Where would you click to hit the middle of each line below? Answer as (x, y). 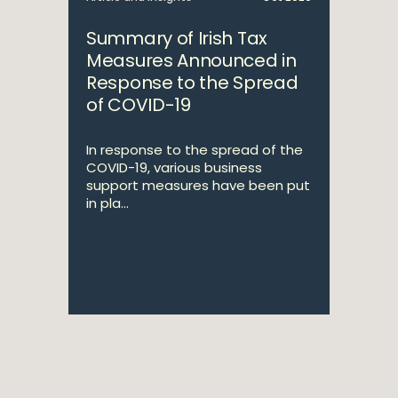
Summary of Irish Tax (177, 38)
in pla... (107, 203)
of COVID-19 (139, 105)
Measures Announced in (191, 60)
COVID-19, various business (174, 167)
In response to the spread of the (195, 150)
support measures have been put (198, 185)
